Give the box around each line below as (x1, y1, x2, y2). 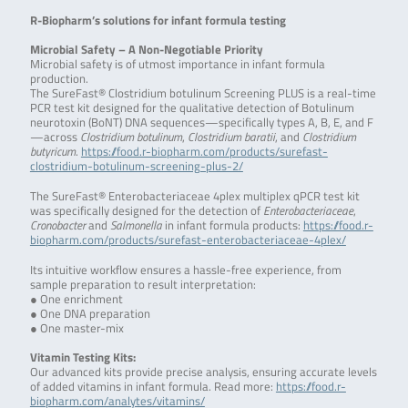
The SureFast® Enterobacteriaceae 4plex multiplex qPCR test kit (29, 188, 360, 206)
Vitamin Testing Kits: (29, 349, 136, 367)
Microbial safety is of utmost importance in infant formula (29, 56, 325, 74)
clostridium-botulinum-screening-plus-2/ (29, 158, 243, 176)
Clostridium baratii (187, 128, 275, 147)
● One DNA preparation (29, 305, 150, 323)
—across (29, 128, 80, 147)
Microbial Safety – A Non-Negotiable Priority (29, 41, 263, 59)
